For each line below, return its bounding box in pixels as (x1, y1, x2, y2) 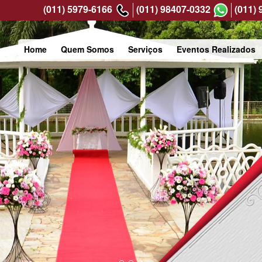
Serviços (128, 43, 163, 55)
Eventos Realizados (177, 43, 256, 55)
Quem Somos (61, 43, 114, 55)
